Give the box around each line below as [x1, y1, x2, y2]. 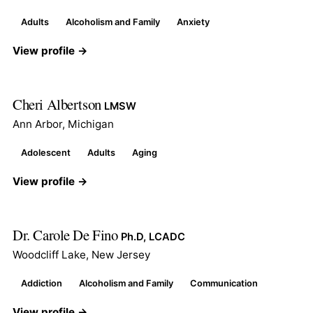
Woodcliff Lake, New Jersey [13, 247, 150, 261]
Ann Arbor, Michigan [13, 117, 114, 131]
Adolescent [21, 147, 71, 158]
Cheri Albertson [13, 94, 105, 114]
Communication [190, 277, 258, 289]
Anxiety [177, 16, 210, 27]
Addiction [21, 277, 62, 289]
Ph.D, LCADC [121, 230, 186, 243]
